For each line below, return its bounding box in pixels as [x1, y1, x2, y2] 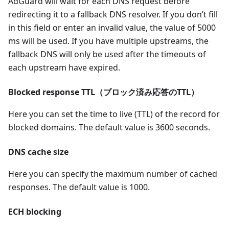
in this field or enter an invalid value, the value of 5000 [8, 22, 216, 34]
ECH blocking [8, 206, 61, 218]
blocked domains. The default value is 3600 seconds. [8, 122, 210, 133]
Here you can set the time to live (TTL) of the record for [8, 108, 220, 120]
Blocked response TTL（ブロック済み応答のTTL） [8, 86, 199, 98]
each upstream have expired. [8, 62, 120, 74]
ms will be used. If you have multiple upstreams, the [8, 35, 209, 47]
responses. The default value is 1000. [8, 181, 150, 193]
